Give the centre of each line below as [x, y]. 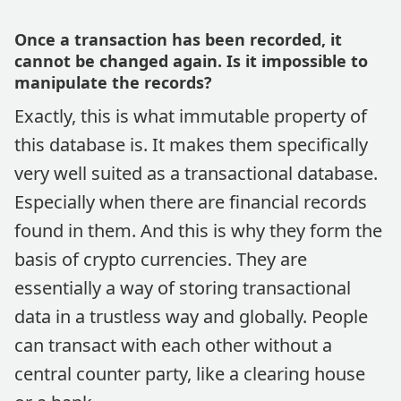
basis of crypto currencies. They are [161, 259]
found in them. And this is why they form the [198, 230]
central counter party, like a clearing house [190, 374]
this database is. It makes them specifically [191, 145]
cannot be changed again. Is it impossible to [191, 61]
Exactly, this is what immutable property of [191, 116]
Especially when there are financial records [191, 202]
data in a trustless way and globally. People [191, 316]
